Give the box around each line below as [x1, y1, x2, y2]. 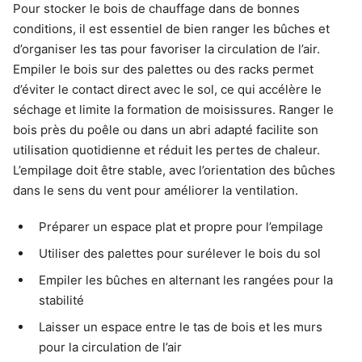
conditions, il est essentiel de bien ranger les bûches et [13, 21, 330, 37]
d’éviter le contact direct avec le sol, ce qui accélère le [13, 82, 322, 98]
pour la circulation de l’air [39, 339, 182, 356]
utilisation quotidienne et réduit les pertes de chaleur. [13, 142, 320, 158]
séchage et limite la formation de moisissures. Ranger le [13, 102, 334, 118]
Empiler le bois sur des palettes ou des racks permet [13, 61, 314, 78]
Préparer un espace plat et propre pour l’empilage [39, 219, 323, 235]
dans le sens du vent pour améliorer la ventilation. [13, 183, 298, 199]
